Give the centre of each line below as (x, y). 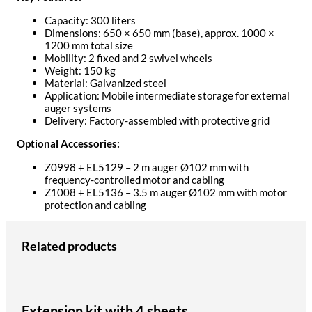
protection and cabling (95, 204)
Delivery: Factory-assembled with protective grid (157, 120)
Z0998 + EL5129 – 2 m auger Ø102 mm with (147, 167)
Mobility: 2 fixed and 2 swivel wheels (128, 57)
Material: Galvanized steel (106, 83)
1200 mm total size (89, 45)
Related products (69, 245)
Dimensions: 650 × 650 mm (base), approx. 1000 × (159, 32)
